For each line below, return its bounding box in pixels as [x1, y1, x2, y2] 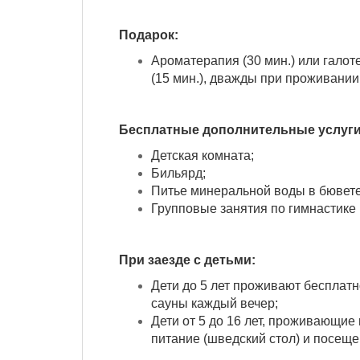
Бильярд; [151, 166, 206, 180]
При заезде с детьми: [119, 252, 256, 267]
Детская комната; [151, 148, 254, 162]
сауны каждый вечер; [151, 296, 278, 310]
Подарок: [119, 27, 178, 42]
